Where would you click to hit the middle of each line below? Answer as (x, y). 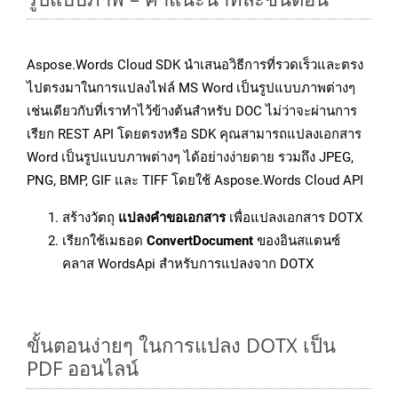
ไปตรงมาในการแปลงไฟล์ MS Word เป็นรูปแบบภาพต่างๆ (191, 88)
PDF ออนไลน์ (83, 368)
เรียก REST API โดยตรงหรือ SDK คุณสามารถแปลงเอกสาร (194, 135)
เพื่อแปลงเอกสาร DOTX (294, 218)
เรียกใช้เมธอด (104, 241)
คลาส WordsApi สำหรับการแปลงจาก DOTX (188, 264)
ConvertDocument (200, 241)
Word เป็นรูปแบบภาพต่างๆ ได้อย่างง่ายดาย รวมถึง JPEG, (190, 158)
